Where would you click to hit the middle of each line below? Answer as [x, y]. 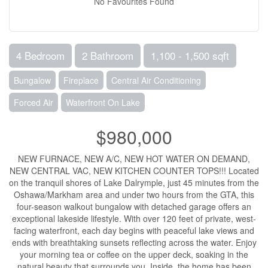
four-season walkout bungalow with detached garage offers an [134, 206]
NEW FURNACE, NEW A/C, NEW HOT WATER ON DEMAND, [134, 159]
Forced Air [33, 102]
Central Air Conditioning [156, 80]
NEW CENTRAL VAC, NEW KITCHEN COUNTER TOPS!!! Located [134, 170]
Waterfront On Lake [103, 102]
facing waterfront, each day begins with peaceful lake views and [134, 230]
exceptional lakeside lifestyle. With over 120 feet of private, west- [134, 218]
